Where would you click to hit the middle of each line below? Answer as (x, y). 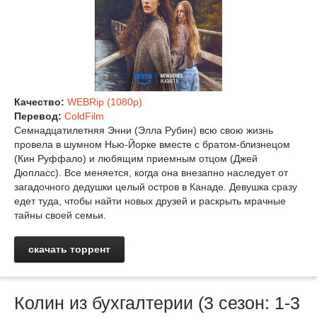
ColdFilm (84, 116)
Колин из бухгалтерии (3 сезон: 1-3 (157, 303)
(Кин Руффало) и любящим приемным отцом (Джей (136, 159)
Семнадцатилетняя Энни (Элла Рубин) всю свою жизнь (144, 131)
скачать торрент (69, 249)
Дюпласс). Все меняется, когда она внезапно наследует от (151, 173)
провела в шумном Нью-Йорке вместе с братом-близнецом (152, 145)
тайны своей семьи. (60, 215)
